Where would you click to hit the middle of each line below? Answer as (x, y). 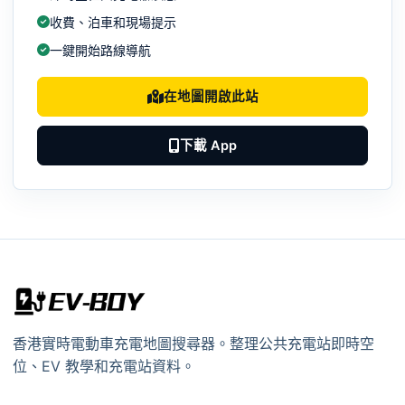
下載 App (208, 145)
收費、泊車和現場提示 (113, 22)
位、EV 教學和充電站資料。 (104, 367)
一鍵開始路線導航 (100, 50)
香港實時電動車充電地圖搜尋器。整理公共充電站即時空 (193, 344)
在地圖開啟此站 (211, 96)
